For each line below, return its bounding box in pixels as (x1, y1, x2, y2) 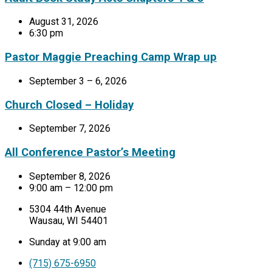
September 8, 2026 (29, 170, 110, 182)
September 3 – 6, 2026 (29, 75, 127, 87)
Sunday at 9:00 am (29, 236, 106, 248)
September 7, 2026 (29, 123, 110, 135)
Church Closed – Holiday (5, 98, 134, 112)
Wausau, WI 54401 (29, 214, 108, 226)
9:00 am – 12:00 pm (29, 182, 113, 194)
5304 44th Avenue (29, 203, 106, 215)
